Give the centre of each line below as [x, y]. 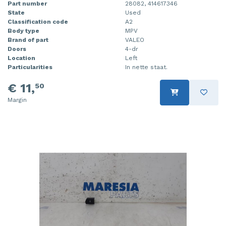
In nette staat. [146, 67]
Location [21, 58]
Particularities [30, 67]
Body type [23, 31]
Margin [17, 100]
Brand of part [28, 40]
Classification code [38, 21]
